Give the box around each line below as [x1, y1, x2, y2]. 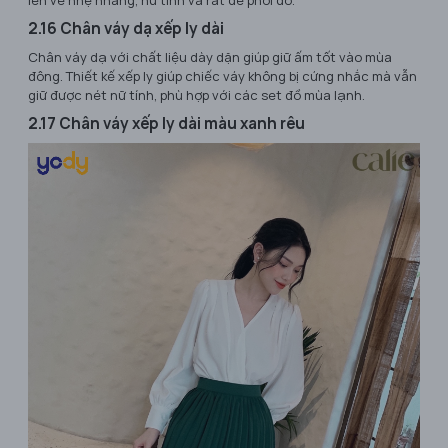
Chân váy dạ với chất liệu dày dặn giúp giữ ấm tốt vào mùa [28, 48, 392, 67]
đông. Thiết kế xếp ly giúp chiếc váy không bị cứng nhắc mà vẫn [28, 67, 417, 86]
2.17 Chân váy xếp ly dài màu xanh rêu [28, 113, 305, 135]
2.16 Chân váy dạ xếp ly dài [28, 18, 224, 40]
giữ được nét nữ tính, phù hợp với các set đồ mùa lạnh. [28, 86, 365, 105]
